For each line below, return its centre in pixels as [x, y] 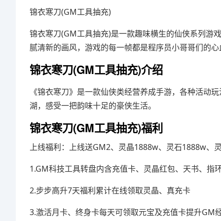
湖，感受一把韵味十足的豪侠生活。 [93, 106]
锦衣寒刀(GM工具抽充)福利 [96, 128]
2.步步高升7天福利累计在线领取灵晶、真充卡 [110, 190]
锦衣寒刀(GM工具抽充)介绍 [96, 70]
